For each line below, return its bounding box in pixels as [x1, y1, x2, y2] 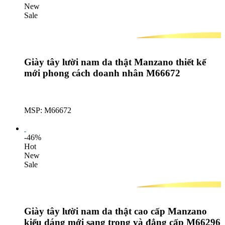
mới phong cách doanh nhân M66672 [24, 67, 180, 78]
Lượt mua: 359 [24, 115, 71, 124]
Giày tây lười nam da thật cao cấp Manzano [24, 206, 207, 217]
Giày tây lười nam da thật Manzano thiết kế [24, 56, 206, 67]
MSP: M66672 [24, 106, 71, 115]
